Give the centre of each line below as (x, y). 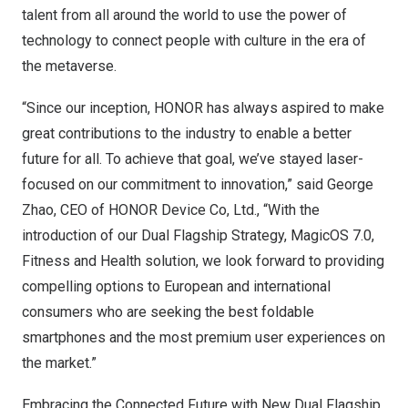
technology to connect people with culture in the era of (194, 41)
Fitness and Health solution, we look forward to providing (203, 261)
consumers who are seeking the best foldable (168, 312)
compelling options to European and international (176, 286)
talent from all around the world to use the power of (184, 15)
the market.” (59, 363)
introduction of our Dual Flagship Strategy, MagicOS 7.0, (198, 235)
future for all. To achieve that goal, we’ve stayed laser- (193, 159)
